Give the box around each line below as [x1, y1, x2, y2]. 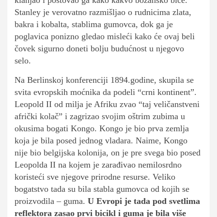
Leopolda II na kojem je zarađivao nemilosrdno [15, 160, 182, 170]
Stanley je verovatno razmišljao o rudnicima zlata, [15, 7, 191, 17]
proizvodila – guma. [15, 196, 88, 206]
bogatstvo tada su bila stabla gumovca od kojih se [15, 184, 189, 194]
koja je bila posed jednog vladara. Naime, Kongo [15, 136, 187, 146]
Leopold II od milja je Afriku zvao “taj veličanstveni [15, 99, 200, 109]
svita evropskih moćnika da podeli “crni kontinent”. [15, 87, 199, 97]
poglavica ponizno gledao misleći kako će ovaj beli [15, 31, 195, 42]
